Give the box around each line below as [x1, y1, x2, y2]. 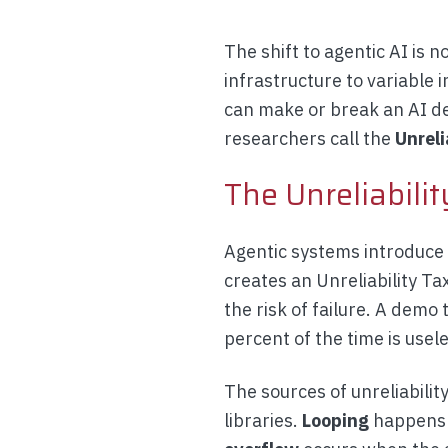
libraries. [224, 409, 302, 432]
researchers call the [224, 127, 395, 150]
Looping [302, 409, 369, 432]
